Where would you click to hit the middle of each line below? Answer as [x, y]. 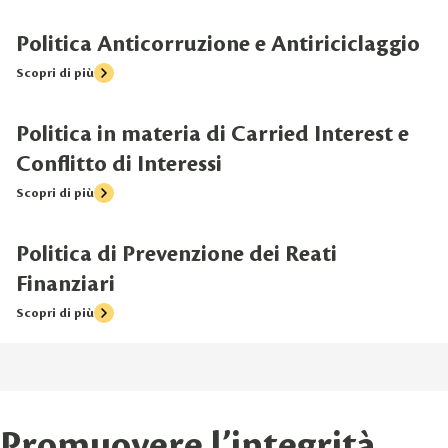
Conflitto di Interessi [119, 164]
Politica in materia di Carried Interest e [212, 134]
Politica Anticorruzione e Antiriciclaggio [218, 44]
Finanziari [65, 284]
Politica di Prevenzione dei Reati [176, 254]
